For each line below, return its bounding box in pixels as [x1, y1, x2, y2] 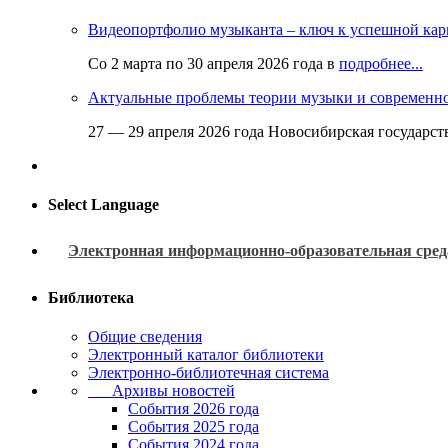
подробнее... [339, 54, 423, 72]
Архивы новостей [88, 381, 235, 399]
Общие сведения [88, 327, 202, 345]
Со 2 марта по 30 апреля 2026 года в [88, 54, 339, 72]
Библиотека [48, 288, 134, 306]
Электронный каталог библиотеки [88, 345, 324, 363]
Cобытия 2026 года [128, 399, 259, 417]
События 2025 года [128, 417, 259, 435]
